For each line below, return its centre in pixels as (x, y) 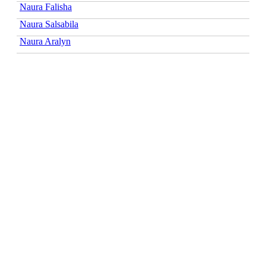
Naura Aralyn (45, 41)
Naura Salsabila (49, 24)
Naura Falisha (46, 7)
